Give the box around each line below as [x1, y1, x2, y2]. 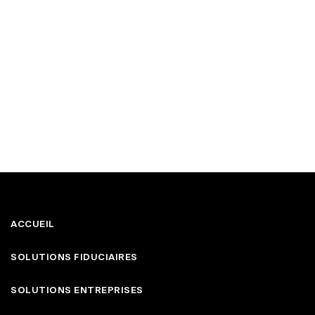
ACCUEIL [11, 219, 55, 229]
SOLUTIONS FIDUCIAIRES [11, 252, 138, 262]
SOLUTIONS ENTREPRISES [11, 286, 143, 296]
